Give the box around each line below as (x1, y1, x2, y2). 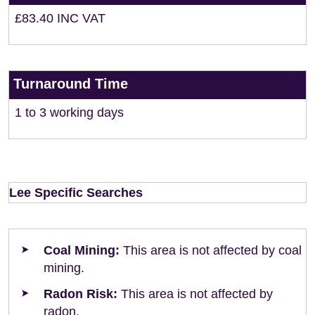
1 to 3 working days (15, 105, 124, 120)
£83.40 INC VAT (15, 11, 105, 25)
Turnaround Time (13, 76, 128, 91)
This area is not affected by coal (120, 243, 302, 257)
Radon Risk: (44, 287, 117, 301)
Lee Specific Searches (9, 186, 143, 200)
